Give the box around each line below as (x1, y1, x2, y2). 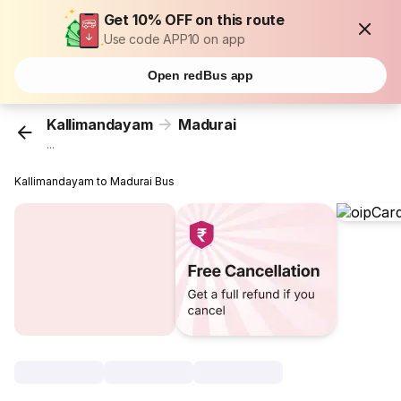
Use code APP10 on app (103, 31, 245, 47)
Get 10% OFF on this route (103, 11, 286, 29)
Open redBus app (147, 68, 254, 82)
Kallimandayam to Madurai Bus (14, 175, 175, 189)
